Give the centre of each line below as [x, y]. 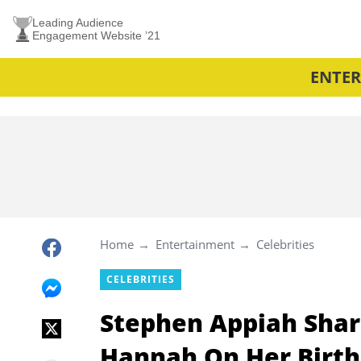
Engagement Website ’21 [96, 35]
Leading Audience [78, 23]
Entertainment [195, 244]
